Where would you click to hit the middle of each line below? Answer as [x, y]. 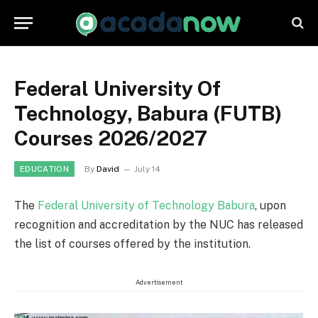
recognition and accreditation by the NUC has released [159, 225]
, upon [270, 205]
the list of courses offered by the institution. [132, 244]
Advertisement [159, 282]
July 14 [147, 169]
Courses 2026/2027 [111, 138]
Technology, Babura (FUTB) [148, 113]
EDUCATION [44, 169]
